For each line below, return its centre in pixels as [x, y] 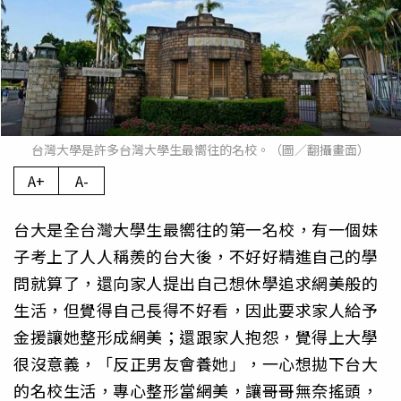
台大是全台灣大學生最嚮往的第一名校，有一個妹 [196, 230]
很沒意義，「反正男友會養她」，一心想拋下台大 [196, 364]
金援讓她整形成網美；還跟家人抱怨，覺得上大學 [196, 337]
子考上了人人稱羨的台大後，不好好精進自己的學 [196, 256]
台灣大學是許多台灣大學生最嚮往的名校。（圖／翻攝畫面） [200, 150]
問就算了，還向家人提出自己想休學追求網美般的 [196, 283]
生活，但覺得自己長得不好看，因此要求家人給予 [196, 310]
